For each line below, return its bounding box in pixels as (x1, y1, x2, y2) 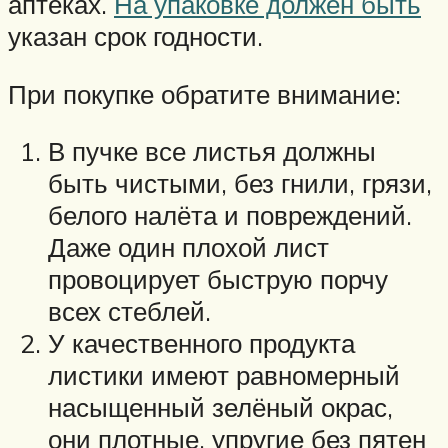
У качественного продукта (48, 327, 355, 360)
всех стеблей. (48, 295, 211, 328)
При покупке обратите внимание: (8, 77, 401, 110)
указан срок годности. (8, 20, 263, 53)
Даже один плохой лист (48, 231, 329, 264)
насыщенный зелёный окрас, (48, 391, 393, 424)
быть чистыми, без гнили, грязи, (48, 167, 432, 200)
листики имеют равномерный (48, 359, 400, 392)
